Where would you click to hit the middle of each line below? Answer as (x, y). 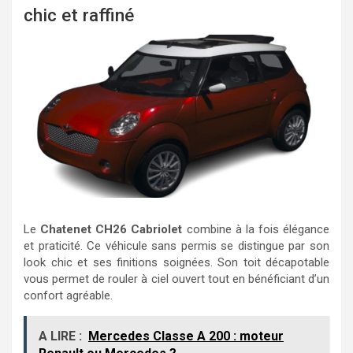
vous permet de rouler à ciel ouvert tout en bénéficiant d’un (176, 279)
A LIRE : (60, 336)
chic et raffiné (79, 15)
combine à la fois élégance (256, 229)
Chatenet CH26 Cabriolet (111, 229)
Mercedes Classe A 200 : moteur (186, 336)
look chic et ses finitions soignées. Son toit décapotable (176, 262)
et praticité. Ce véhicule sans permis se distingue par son (176, 246)
